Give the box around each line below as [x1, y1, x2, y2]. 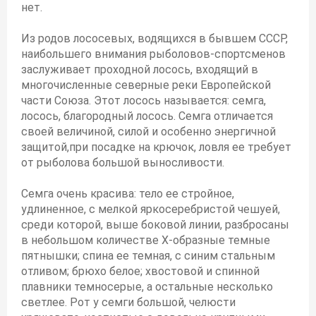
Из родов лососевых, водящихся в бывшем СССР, [21, 32, 288, 45]
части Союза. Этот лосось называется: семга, [21, 94, 266, 107]
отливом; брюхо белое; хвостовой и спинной [21, 265, 260, 278]
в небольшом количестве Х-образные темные [21, 233, 270, 247]
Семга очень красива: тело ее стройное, [21, 187, 234, 200]
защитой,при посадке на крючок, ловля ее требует [21, 140, 291, 154]
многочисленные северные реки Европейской [21, 78, 271, 92]
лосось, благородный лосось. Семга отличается [21, 109, 273, 123]
